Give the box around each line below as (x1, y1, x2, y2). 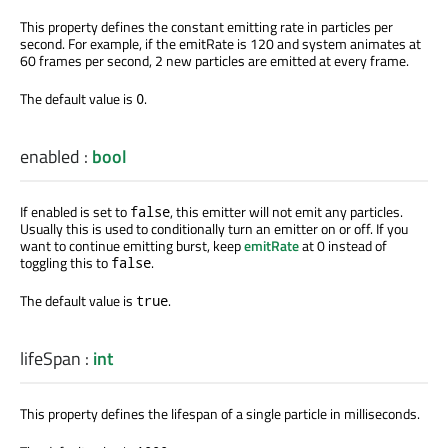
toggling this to (20, 252, 111, 274)
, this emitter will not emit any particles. (170, 201, 403, 223)
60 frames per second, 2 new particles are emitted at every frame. (20, 49, 409, 71)
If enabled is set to (20, 201, 130, 223)
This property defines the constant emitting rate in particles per (20, 15, 393, 37)
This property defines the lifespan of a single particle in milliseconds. (20, 403, 420, 425)
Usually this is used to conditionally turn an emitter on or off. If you (20, 218, 408, 240)
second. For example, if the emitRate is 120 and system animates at (20, 32, 421, 54)
